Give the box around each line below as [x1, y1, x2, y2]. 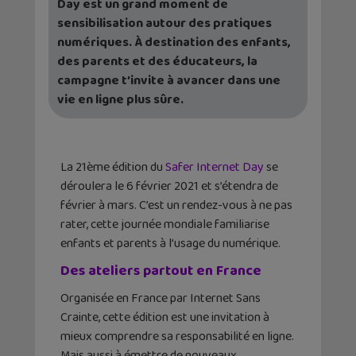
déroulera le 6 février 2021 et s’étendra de [60, 176, 278, 197]
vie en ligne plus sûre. [57, 90, 184, 110]
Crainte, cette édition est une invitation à [60, 308, 269, 328]
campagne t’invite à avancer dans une [57, 71, 281, 91]
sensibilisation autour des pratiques [57, 14, 272, 34]
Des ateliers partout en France [60, 260, 261, 283]
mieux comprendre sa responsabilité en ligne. [60, 327, 294, 347]
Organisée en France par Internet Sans [60, 288, 261, 309]
